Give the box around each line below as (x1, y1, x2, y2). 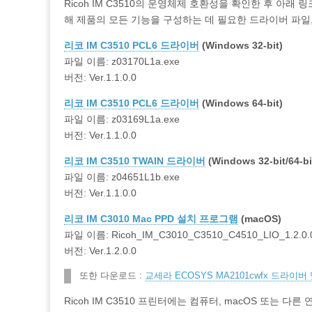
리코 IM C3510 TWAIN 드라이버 (64, 155, 205, 166)
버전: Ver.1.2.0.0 (64, 244, 136, 256)
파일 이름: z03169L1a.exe (64, 113, 180, 125)
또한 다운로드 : (79, 270, 145, 281)
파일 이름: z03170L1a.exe (64, 55, 180, 67)
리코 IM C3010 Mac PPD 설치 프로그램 (64, 212, 238, 224)
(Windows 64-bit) (199, 97, 283, 109)
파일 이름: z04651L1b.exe (64, 171, 180, 182)
